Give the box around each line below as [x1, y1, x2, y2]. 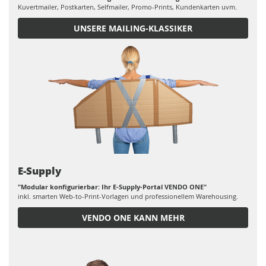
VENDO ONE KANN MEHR [81, 211, 185, 223]
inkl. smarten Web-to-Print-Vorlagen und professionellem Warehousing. [18, 191, 238, 201]
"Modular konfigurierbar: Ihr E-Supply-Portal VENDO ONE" [18, 182, 207, 192]
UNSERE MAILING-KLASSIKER [74, 22, 192, 34]
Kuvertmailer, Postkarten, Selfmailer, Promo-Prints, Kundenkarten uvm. [18, 2, 237, 11]
